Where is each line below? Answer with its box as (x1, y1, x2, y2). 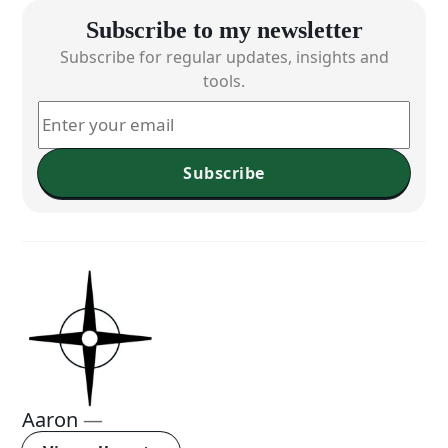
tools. (203, 69, 245, 92)
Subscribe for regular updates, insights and (59, 45, 389, 68)
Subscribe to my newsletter (85, 15, 363, 43)
